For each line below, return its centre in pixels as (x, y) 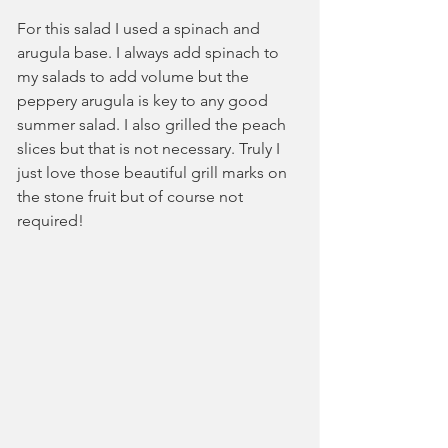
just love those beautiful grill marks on (154, 172)
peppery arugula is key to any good (144, 100)
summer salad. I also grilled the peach (153, 124)
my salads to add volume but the (135, 76)
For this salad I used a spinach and (140, 28)
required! (50, 220)
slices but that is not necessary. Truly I (150, 148)
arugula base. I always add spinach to (150, 52)
